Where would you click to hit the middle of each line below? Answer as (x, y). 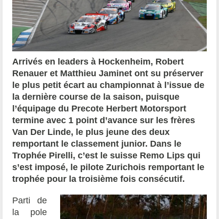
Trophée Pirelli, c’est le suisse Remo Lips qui (107, 156)
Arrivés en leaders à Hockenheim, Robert (98, 62)
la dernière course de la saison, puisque (96, 97)
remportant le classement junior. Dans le (97, 144)
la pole (30, 212)
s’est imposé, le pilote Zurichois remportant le (109, 167)
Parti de (30, 201)
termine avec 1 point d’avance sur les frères (104, 120)
